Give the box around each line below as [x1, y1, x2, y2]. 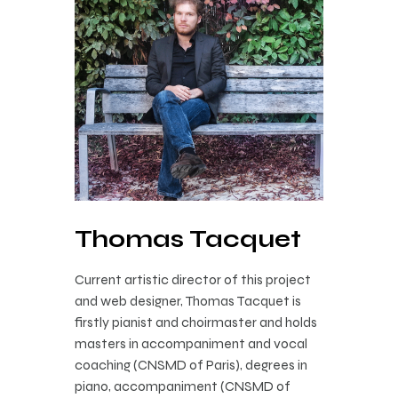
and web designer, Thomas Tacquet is [75, 292, 301, 310]
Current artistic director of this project [75, 271, 311, 289]
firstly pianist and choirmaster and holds [75, 314, 317, 331]
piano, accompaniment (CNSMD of [75, 378, 291, 395]
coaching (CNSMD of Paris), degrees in [75, 356, 307, 374]
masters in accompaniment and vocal [75, 335, 307, 353]
